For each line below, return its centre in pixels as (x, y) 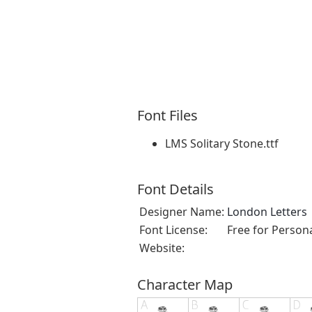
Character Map (185, 284)
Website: (162, 248)
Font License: (173, 229)
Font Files (167, 115)
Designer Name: (182, 211)
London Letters (267, 211)
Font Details (175, 189)
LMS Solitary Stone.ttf (222, 143)
